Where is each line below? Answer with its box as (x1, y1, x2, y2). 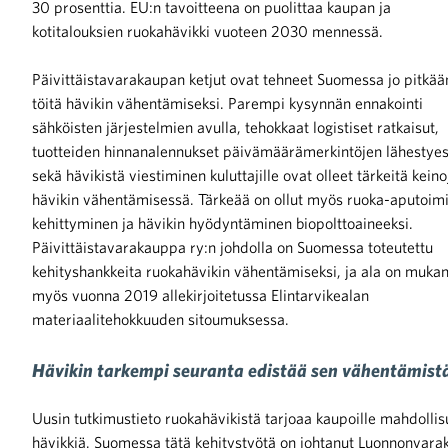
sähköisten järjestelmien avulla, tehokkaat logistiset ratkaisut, (32, 117, 439, 136)
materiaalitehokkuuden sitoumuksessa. (32, 309, 289, 328)
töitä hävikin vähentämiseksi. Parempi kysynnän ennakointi (32, 93, 423, 112)
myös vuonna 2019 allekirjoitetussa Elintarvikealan (32, 285, 369, 304)
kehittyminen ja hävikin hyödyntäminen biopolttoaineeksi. (32, 213, 413, 232)
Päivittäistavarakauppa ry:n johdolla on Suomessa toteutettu (32, 237, 433, 256)
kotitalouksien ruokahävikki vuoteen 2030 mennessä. (32, 21, 383, 40)
